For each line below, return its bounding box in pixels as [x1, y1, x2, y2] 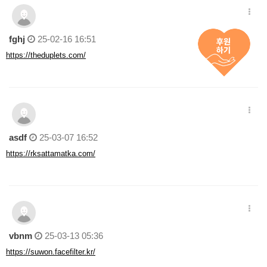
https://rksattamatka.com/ [6, 149, 95, 158]
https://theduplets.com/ [6, 51, 86, 60]
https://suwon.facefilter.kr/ [6, 247, 95, 256]
